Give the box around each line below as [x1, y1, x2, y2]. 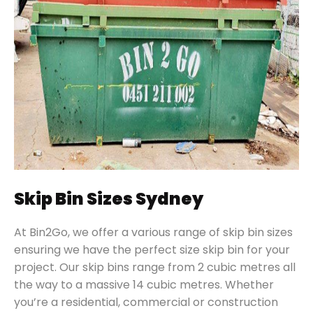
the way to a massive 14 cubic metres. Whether [14, 277, 274, 293]
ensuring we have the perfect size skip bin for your [14, 242, 290, 259]
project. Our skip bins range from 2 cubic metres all [14, 259, 296, 276]
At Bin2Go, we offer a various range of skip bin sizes [14, 224, 293, 241]
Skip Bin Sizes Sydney [14, 187, 203, 211]
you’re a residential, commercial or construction [14, 294, 278, 311]
